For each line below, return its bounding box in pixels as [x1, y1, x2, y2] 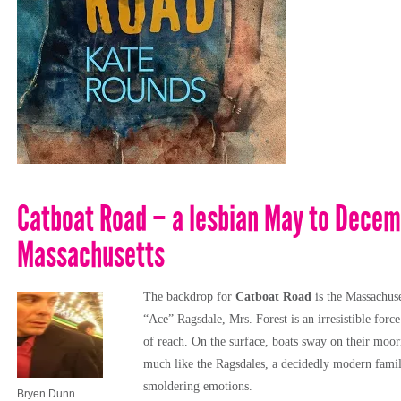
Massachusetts [17, 232, 165, 277]
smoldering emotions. [143, 379, 252, 393]
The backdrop [143, 289, 217, 303]
